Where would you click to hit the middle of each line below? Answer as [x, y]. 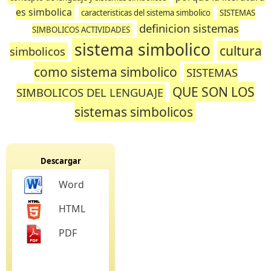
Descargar [60, 161]
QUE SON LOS [214, 92]
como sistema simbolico [105, 72]
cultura [240, 51]
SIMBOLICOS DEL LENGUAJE [90, 92]
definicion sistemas [189, 28]
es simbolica [44, 12]
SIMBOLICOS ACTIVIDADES [81, 30]
